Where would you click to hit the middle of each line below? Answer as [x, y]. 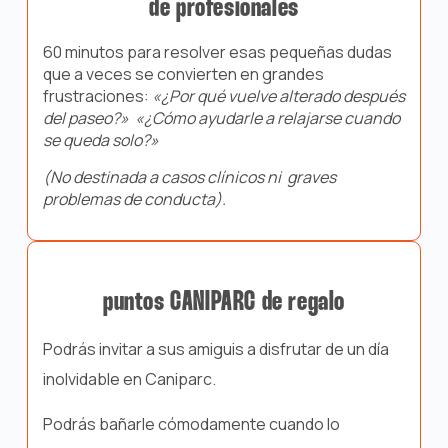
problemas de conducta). [134, 198]
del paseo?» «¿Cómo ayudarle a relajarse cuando [221, 117]
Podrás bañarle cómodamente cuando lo [191, 424]
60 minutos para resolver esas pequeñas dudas [217, 51]
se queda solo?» [100, 139]
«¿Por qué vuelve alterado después [278, 95]
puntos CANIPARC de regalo [223, 302]
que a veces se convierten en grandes [183, 73]
